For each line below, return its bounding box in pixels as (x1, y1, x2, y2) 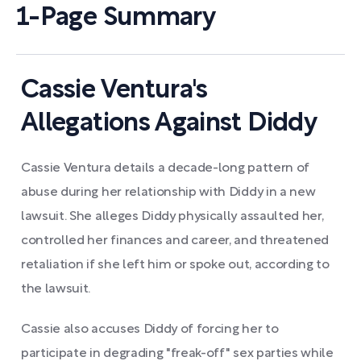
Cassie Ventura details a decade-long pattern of (21, 163, 309, 174)
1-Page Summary (16, 6, 216, 30)
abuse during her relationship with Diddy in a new (21, 187, 316, 198)
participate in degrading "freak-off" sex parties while (21, 348, 334, 359)
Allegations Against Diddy (21, 112, 317, 135)
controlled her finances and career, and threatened (21, 235, 329, 247)
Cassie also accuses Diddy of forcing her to (21, 324, 279, 335)
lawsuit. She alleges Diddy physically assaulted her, (21, 211, 324, 222)
